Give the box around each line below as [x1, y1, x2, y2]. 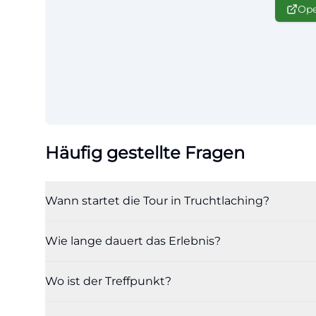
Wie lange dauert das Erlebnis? [45, 234, 221, 248]
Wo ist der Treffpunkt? [45, 274, 171, 288]
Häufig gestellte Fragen [45, 142, 245, 163]
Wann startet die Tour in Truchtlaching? [45, 194, 269, 207]
